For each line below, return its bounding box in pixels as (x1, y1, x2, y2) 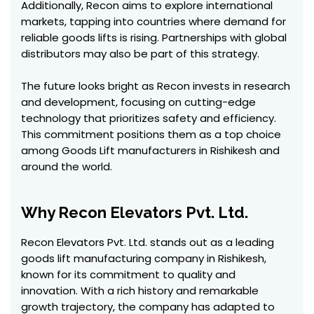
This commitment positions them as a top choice (21, 127, 281, 142)
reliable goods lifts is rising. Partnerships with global (21, 30, 287, 45)
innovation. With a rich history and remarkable (21, 283, 259, 298)
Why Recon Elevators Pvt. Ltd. (21, 203, 248, 221)
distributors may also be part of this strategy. (21, 46, 259, 61)
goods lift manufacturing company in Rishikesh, (21, 251, 266, 266)
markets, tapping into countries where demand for (21, 14, 286, 29)
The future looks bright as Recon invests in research (21, 78, 290, 93)
